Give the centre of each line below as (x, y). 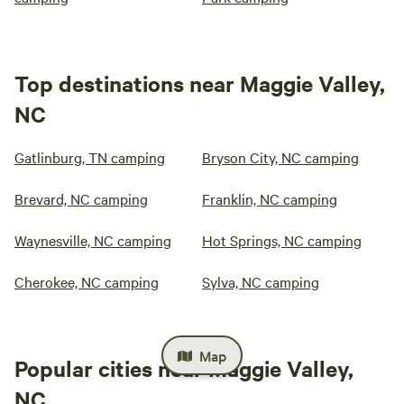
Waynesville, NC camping (93, 240)
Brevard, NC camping (81, 199)
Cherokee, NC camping (87, 282)
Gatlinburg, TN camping (90, 157)
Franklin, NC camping (270, 199)
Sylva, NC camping (261, 282)
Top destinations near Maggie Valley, (200, 83)
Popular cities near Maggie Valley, (184, 368)
